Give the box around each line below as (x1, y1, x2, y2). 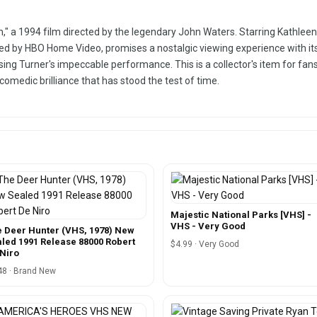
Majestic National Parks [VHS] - (171, 209, 311, 220)
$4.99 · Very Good (171, 238, 239, 249)
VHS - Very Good (171, 220, 246, 231)
